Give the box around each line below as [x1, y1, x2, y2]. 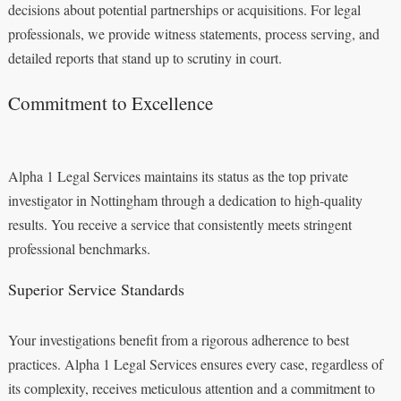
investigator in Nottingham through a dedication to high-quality [7, 190, 363, 209]
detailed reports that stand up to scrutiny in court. [7, 47, 282, 67]
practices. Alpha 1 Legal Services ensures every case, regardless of [7, 354, 383, 373]
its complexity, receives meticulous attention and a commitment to [7, 378, 375, 397]
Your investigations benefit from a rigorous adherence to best [7, 329, 349, 349]
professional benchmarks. [7, 238, 150, 258]
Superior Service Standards [7, 277, 184, 300]
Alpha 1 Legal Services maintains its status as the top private [7, 166, 348, 185]
